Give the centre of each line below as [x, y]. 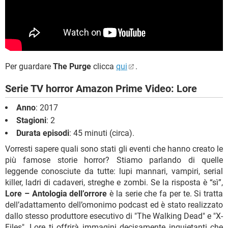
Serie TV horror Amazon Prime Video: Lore [101, 89]
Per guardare [29, 67]
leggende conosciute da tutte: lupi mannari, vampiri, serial [114, 172]
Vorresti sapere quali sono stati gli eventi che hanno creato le [114, 149]
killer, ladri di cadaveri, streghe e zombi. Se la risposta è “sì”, [114, 183]
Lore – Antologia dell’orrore [56, 194]
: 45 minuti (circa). [102, 133]
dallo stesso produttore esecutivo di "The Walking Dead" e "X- [114, 216]
